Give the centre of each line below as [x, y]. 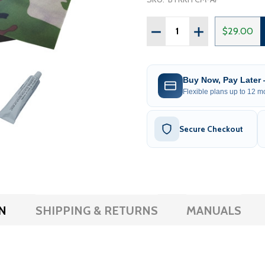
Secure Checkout [211, 129]
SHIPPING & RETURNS [96, 210]
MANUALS [214, 210]
